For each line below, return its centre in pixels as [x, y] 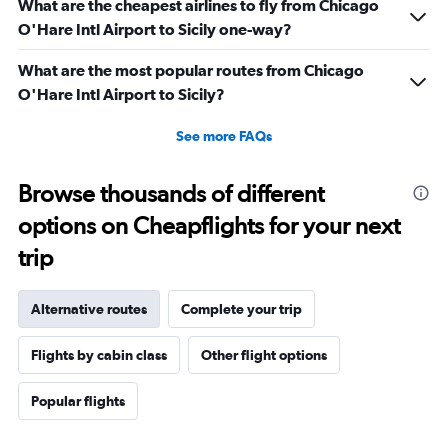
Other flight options [264, 354]
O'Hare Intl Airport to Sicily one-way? [155, 28]
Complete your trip [241, 308]
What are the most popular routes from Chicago [191, 69]
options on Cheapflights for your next [209, 225]
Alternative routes [89, 308]
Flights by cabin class [99, 354]
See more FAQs [224, 135]
